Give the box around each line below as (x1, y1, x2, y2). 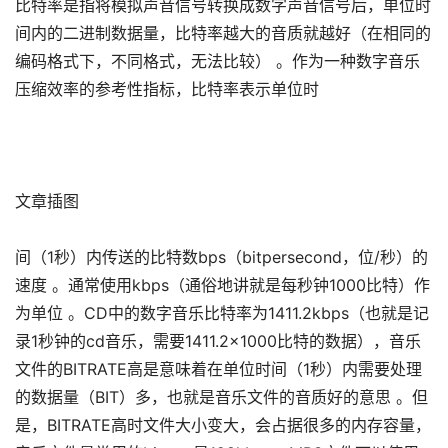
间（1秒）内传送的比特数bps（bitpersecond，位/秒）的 (15, 247, 428, 267)
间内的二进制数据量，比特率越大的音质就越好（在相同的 (15, 23, 431, 43)
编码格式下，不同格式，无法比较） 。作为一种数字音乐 (15, 51, 420, 71)
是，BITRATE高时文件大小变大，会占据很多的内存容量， (15, 415, 431, 435)
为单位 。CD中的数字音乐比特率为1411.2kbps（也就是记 (15, 303, 429, 323)
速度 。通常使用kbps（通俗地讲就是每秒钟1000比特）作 (15, 275, 430, 295)
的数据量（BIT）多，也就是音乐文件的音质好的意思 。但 (15, 387, 428, 407)
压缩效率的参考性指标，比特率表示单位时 (15, 79, 319, 99)
